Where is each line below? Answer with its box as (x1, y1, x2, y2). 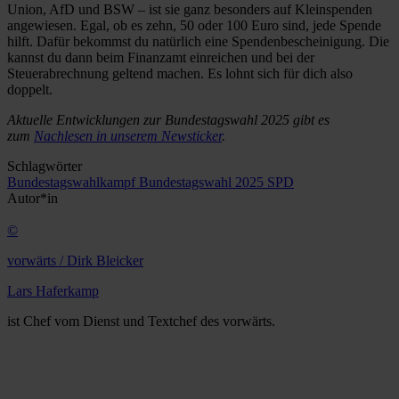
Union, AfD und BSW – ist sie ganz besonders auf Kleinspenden (7, 2, 372, 18)
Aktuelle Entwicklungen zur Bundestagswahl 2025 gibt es (7, 112, 330, 128)
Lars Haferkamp (7, 283, 99, 299)
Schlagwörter (7, 159, 82, 175)
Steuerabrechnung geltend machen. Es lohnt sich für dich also (7, 66, 353, 82)
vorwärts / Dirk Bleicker (7, 253, 143, 269)
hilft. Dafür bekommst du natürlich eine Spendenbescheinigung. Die (7, 34, 389, 50)
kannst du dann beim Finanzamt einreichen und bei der (7, 50, 314, 66)
